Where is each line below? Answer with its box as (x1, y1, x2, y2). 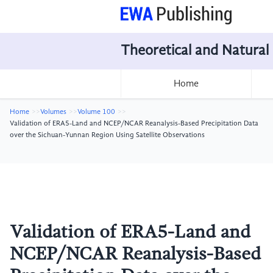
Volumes (40, 108, 66, 116)
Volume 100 (77, 108, 115, 116)
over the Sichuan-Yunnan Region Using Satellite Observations (10, 132, 205, 139)
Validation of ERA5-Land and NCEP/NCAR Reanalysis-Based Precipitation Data (10, 120, 258, 127)
